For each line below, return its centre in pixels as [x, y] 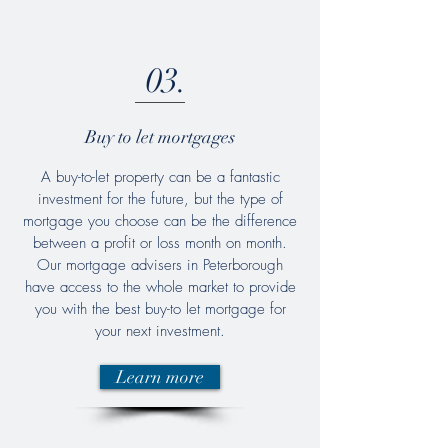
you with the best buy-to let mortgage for [160, 309]
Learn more [160, 377]
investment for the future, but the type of [160, 199]
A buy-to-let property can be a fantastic [160, 177]
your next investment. [160, 331]
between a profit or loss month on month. [160, 243]
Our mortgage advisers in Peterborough [160, 265]
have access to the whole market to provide [160, 287]
